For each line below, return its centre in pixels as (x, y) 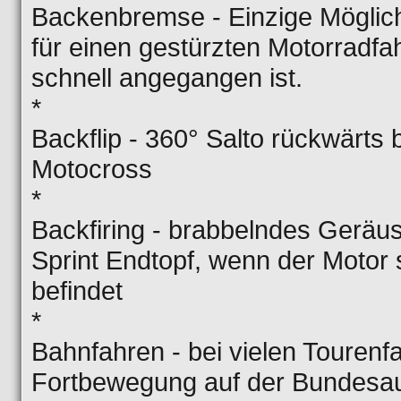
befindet (77, 290)
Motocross (92, 169)
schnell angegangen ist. (167, 77)
